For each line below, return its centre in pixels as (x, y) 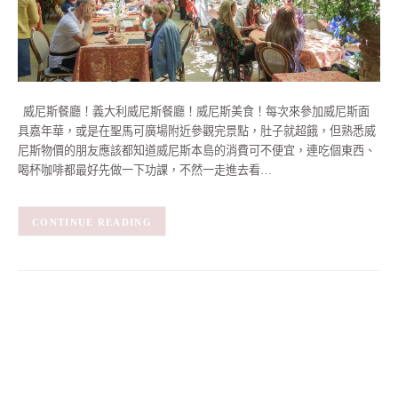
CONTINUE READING (92, 222)
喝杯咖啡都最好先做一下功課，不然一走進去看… (145, 171)
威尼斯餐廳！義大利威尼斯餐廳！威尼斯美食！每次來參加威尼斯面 (194, 112)
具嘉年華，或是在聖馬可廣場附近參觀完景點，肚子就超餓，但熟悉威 (197, 131)
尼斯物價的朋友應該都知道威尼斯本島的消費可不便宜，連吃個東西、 (197, 151)
